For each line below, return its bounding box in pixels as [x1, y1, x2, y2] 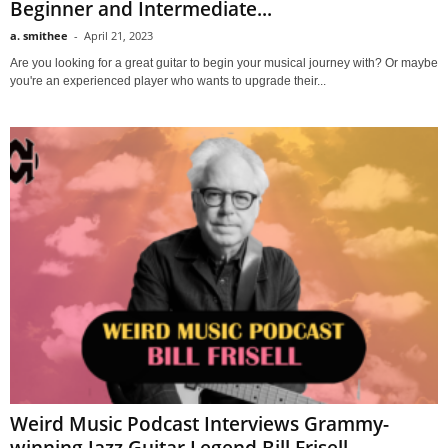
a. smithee [10, 28, 68, 44]
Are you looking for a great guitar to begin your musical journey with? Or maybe [10, 56, 438, 71]
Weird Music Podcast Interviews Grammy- [10, 411, 389, 438]
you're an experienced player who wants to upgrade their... [10, 74, 326, 89]
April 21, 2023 [84, 28, 153, 44]
